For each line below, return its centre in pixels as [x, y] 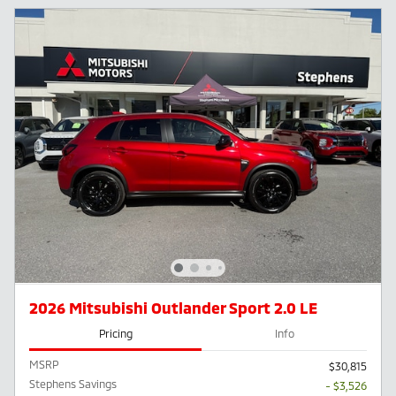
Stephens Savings [73, 383]
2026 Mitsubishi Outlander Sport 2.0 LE [173, 307]
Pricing [115, 334]
